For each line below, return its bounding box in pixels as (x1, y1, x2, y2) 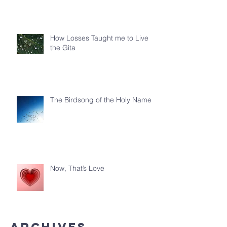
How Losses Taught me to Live (50, 33, 148, 43)
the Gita (50, 43, 75, 52)
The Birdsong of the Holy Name (50, 95, 152, 104)
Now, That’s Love (50, 164, 104, 173)
